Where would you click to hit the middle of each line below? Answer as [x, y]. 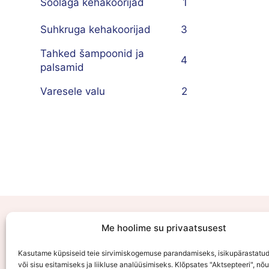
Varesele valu [73, 91]
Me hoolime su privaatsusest [164, 228]
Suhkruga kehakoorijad [95, 29]
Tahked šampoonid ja [92, 53]
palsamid [62, 67]
